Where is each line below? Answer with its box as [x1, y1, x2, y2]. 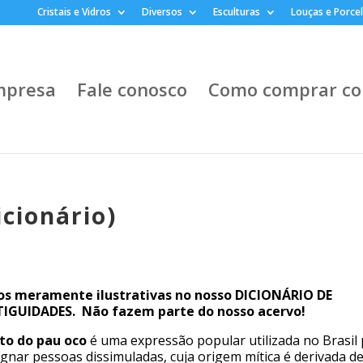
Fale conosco [77, 77, 187, 101]
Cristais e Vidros [37, 5, 111, 19]
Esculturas [213, 5, 260, 19]
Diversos [142, 5, 182, 19]
